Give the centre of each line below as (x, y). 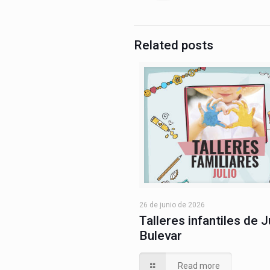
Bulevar (161, 236)
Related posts (174, 45)
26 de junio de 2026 (172, 205)
